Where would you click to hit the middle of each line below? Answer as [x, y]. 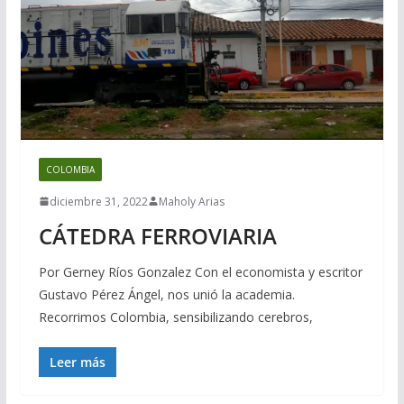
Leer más [77, 362]
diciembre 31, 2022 [98, 201]
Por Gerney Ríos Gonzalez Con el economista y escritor [200, 271]
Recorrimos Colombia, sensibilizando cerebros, [175, 317]
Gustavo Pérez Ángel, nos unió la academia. [166, 294]
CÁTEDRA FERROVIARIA [157, 235]
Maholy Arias [191, 201]
